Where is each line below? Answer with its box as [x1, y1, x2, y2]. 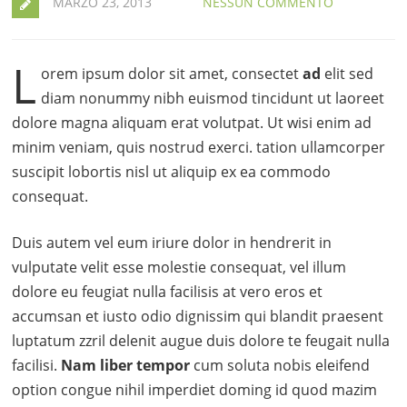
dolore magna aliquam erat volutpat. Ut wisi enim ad [12, 113, 372, 133]
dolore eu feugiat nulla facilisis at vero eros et [12, 282, 323, 302]
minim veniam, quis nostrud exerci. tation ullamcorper [12, 137, 386, 157]
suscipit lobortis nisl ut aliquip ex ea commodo [12, 162, 332, 182]
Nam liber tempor [61, 355, 191, 375]
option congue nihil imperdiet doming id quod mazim [12, 380, 378, 400]
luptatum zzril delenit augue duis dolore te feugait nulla [12, 331, 391, 351]
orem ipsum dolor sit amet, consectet [41, 64, 303, 84]
